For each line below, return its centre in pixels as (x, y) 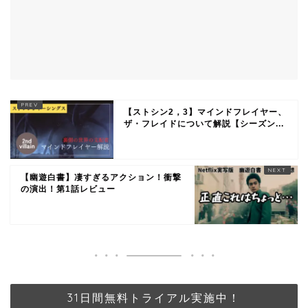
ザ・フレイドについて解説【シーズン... (204, 123)
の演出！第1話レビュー (68, 189)
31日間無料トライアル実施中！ (154, 297)
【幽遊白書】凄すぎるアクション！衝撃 (101, 177)
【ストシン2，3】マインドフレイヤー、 (205, 112)
